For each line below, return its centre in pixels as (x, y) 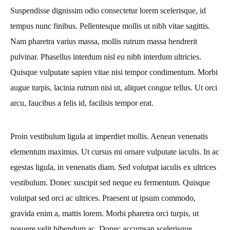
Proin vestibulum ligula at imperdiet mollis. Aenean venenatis (109, 136)
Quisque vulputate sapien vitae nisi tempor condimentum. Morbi (114, 72)
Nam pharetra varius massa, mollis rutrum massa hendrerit (104, 41)
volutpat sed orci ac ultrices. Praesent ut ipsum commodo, (103, 198)
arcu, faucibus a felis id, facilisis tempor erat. (82, 103)
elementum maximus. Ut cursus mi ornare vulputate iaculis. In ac (115, 151)
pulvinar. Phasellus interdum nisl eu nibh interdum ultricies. (106, 56)
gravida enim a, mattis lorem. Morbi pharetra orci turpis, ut (104, 213)
